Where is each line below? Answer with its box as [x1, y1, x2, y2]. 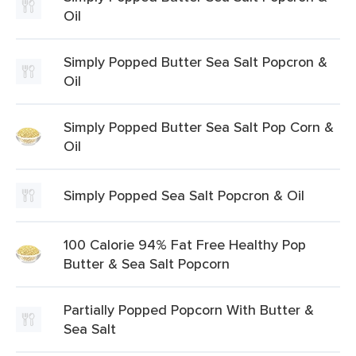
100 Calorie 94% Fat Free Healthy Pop [64, 234, 306, 254]
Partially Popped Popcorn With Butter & [64, 300, 314, 319]
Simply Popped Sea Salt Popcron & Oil [64, 185, 304, 205]
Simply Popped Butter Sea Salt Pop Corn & [64, 117, 334, 137]
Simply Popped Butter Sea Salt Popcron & [64, 52, 327, 72]
